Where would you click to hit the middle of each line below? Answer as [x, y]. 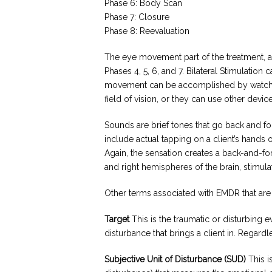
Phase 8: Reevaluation [147, 31]
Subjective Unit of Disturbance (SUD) [175, 259]
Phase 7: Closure [137, 17]
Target [118, 219]
